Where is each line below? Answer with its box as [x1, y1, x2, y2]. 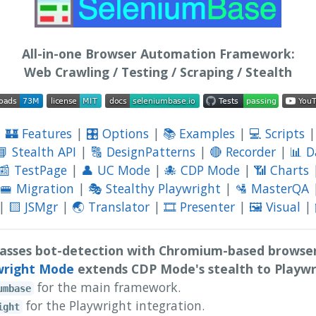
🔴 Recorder [209, 143, 276, 161]
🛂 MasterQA [235, 180, 309, 197]
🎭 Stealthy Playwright [88, 180, 221, 197]
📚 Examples [162, 125, 235, 142]
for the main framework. [34, 278, 181, 296]
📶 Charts [254, 162, 309, 179]
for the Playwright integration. [23, 296, 205, 314]
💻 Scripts [248, 125, 305, 142]
